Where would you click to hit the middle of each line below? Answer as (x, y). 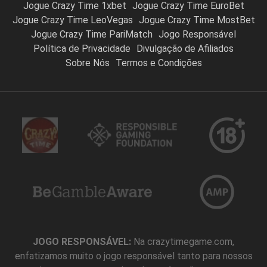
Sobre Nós (87, 63)
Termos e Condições (159, 63)
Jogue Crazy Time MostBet (197, 20)
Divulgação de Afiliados (185, 49)
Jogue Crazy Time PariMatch (92, 34)
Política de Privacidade (82, 49)
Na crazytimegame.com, (183, 242)
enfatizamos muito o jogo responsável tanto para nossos (133, 256)
